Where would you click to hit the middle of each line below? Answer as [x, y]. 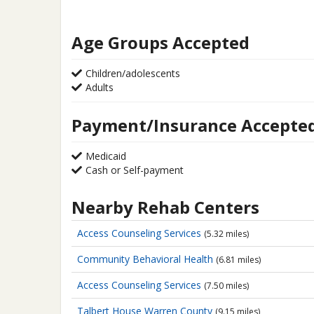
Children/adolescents [133, 73]
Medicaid [106, 156]
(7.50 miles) [226, 286]
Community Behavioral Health [146, 259]
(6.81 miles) [238, 260]
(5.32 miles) [226, 234]
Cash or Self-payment [135, 170]
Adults [100, 87]
